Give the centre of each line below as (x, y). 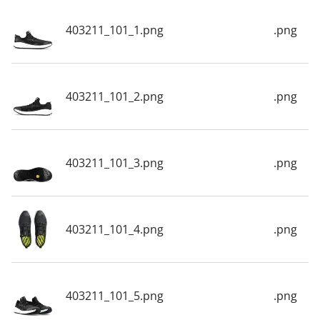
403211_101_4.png (115, 229)
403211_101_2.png (115, 96)
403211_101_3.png (115, 162)
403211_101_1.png (115, 30)
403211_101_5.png (115, 295)
